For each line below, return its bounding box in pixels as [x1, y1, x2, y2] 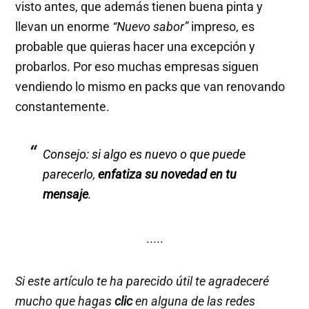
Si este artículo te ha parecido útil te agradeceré [15, 274, 270, 289]
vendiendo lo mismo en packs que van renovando [15, 79, 286, 94]
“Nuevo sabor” [112, 19, 189, 34]
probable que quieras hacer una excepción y [15, 39, 256, 54]
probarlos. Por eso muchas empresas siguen [15, 59, 259, 74]
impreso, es [188, 19, 255, 34]
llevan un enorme [15, 19, 113, 34]
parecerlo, [43, 167, 99, 182]
